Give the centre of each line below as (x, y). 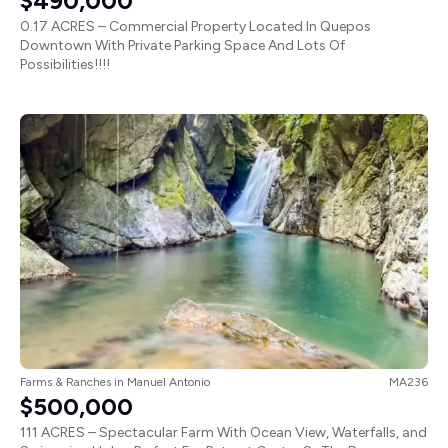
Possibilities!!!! (65, 64)
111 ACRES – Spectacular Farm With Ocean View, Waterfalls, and (223, 432)
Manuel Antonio (168, 381)
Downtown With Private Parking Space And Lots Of (182, 45)
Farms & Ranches (65, 381)
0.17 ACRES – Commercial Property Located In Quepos (195, 26)
